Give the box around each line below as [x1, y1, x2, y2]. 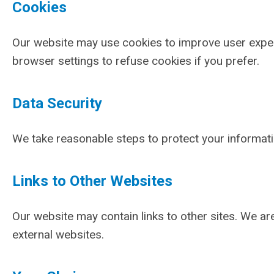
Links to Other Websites [12, 172, 172, 190]
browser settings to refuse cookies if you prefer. [12, 54, 262, 68]
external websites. [12, 228, 107, 242]
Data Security [12, 95, 102, 112]
